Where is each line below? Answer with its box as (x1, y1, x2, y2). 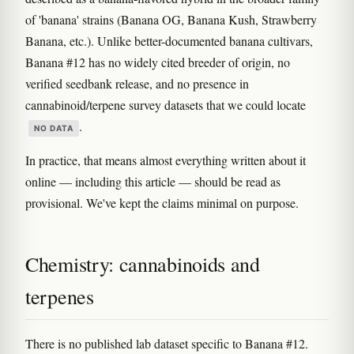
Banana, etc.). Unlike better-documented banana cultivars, (25, 32, 313, 49)
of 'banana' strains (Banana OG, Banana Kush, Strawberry (25, 11, 317, 28)
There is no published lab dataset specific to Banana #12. (25, 335, 308, 352)
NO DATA (34, 122, 73, 133)
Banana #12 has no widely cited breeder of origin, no (25, 54, 290, 70)
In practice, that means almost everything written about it (25, 152, 306, 168)
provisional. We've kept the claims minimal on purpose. (25, 194, 299, 211)
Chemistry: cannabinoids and (25, 250, 260, 277)
